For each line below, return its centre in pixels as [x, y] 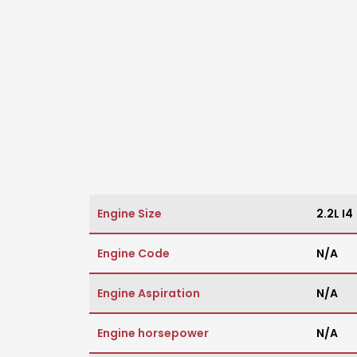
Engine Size [129, 214]
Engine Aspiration [149, 294]
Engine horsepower [153, 333]
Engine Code [133, 254]
